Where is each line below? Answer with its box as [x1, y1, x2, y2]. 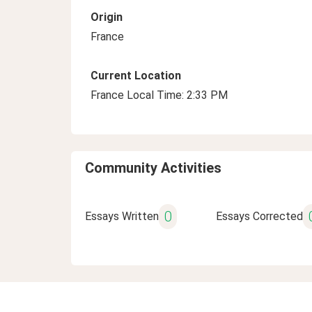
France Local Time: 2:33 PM [91, 88, 228, 102]
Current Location [91, 69, 181, 82]
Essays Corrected [215, 210, 303, 223]
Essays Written [85, 210, 159, 223]
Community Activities [85, 159, 221, 176]
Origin [91, 10, 123, 24]
